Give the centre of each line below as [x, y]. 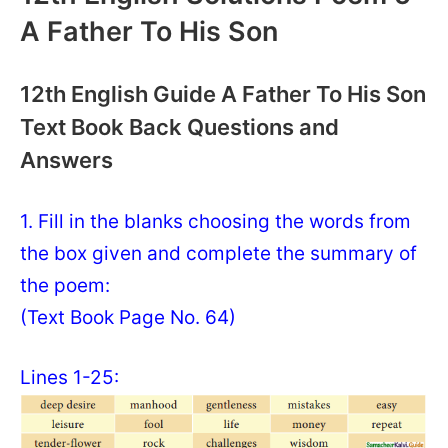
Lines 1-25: [69, 377]
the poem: [65, 285]
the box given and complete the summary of [218, 253]
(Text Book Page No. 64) [128, 317]
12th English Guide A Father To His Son [223, 94]
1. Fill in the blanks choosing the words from [215, 221]
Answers [66, 160]
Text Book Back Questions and [179, 127]
